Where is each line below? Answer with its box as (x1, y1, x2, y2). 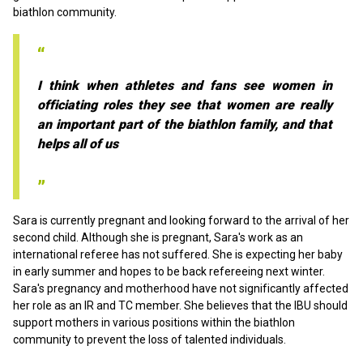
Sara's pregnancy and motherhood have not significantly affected (13, 282, 348, 296)
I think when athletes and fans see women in (37, 78, 332, 94)
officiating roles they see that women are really (37, 97, 332, 113)
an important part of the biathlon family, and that (37, 117, 332, 133)
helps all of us (37, 136, 118, 152)
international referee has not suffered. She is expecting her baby (13, 248, 343, 262)
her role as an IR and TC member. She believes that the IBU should (13, 299, 348, 313)
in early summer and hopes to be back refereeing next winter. (13, 265, 325, 279)
